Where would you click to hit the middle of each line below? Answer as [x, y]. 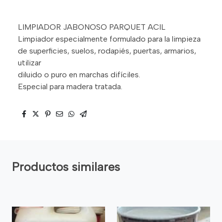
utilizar [30, 62]
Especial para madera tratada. [70, 86]
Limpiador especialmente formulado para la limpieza [109, 39]
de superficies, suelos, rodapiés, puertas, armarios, [107, 51]
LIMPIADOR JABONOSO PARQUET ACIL [92, 27]
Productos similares [66, 166]
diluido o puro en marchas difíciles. [79, 74]
